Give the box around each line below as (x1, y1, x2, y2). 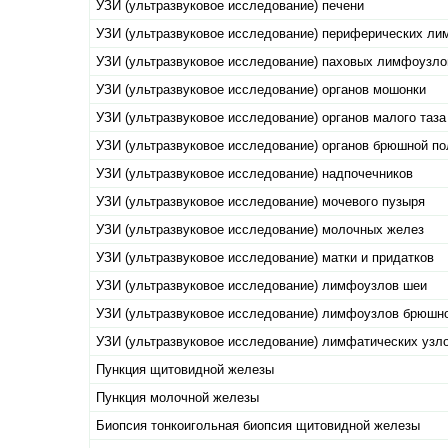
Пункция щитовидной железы (96, 362, 274, 378)
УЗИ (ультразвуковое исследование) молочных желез (96, 222, 424, 238)
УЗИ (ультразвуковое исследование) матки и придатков (96, 250, 434, 266)
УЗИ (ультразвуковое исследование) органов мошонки (96, 82, 426, 98)
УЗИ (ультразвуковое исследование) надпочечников (96, 166, 413, 182)
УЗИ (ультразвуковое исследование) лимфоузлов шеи (96, 278, 427, 294)
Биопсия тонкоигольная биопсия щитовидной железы (96, 418, 420, 434)
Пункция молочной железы (96, 390, 259, 406)
